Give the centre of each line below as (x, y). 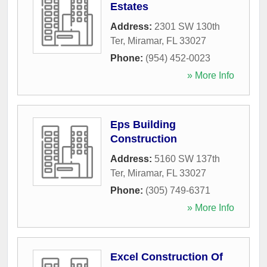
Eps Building (143, 124)
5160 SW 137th (187, 159)
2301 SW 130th (187, 26)
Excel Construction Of (167, 257)
